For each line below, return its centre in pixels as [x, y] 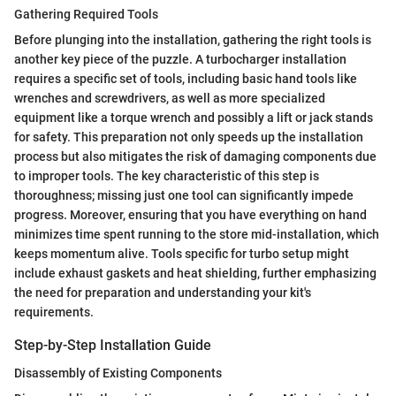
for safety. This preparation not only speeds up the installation [189, 137]
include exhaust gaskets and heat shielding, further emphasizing [195, 273]
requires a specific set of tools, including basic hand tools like [186, 78]
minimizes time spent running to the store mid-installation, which [197, 234]
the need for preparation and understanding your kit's [163, 292]
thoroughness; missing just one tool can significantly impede [184, 195]
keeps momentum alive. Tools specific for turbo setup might [182, 253]
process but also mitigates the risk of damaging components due [195, 156]
